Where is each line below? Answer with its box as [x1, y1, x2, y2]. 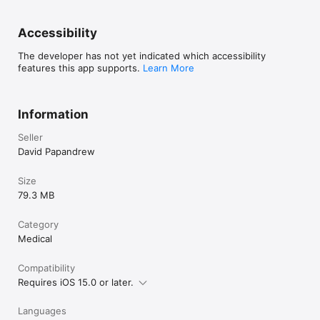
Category [18, 218, 59, 230]
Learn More [143, 61, 194, 74]
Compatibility [18, 261, 75, 274]
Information [18, 106, 89, 121]
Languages [18, 304, 66, 316]
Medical [18, 232, 52, 244]
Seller [18, 131, 43, 143]
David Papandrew [18, 145, 95, 157]
